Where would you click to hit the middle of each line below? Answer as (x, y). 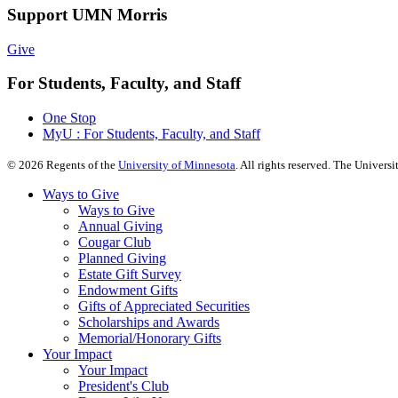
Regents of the (81, 164)
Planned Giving (122, 258)
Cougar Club (115, 242)
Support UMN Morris (87, 14)
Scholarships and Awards (149, 322)
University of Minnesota (177, 164)
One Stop (69, 117)
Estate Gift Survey (130, 274)
